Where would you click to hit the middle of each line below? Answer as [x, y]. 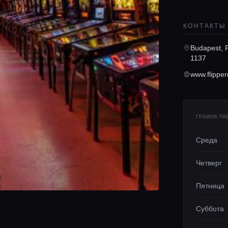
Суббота [210, 209]
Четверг [209, 163]
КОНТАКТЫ [205, 26]
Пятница [210, 186]
